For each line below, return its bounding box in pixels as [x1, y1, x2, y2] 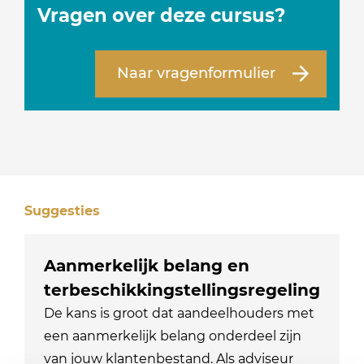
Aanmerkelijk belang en [44, 255, 250, 275]
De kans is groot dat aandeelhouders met [44, 305, 315, 321]
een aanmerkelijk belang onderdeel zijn [44, 327, 302, 344]
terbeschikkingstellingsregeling [44, 279, 321, 300]
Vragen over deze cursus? [37, 3, 286, 27]
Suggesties [24, 202, 101, 219]
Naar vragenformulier [116, 64, 275, 83]
